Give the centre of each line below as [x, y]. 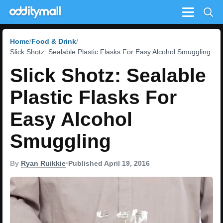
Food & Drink [54, 41]
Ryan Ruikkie [43, 163]
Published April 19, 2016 [109, 163]
